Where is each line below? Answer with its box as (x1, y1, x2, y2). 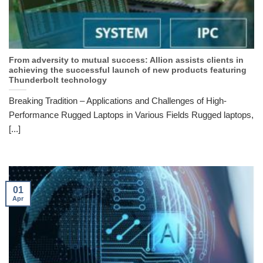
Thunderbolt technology (9, 75, 107, 85)
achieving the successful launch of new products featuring (9, 65, 247, 75)
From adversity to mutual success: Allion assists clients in (9, 55, 244, 65)
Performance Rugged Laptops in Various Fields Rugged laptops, (9, 110, 254, 120)
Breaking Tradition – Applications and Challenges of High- (9, 96, 227, 106)
